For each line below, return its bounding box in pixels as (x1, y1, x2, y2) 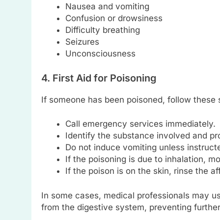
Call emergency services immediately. (65, 119, 216, 129)
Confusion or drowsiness (65, 13, 163, 24)
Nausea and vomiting (65, 1, 149, 12)
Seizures (65, 37, 99, 47)
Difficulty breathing (65, 25, 140, 35)
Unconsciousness (65, 49, 136, 59)
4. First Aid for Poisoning (41, 72, 156, 84)
